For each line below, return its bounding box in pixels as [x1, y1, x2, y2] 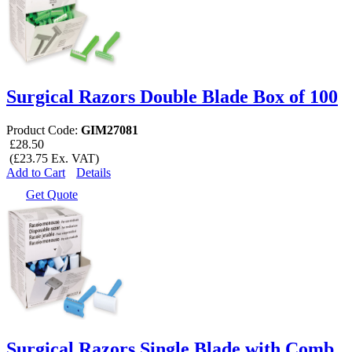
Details [76, 166, 111, 180]
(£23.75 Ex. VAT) [6, 152, 99, 166]
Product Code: [6, 123, 81, 137]
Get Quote [26, 188, 78, 202]
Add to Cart [6, 166, 65, 180]
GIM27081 [81, 123, 138, 137]
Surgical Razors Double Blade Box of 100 [6, 86, 338, 108]
